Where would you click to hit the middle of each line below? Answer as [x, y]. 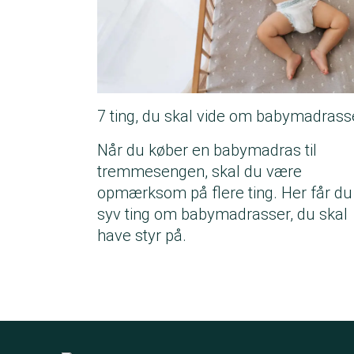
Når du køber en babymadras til [207, 151]
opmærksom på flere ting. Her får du [225, 193]
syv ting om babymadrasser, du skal [222, 215]
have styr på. [142, 236]
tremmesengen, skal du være [200, 172]
